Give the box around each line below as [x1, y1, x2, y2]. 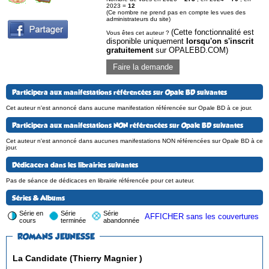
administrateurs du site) [106, 15, 171, 22]
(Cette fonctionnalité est [171, 27, 254, 37]
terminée [61, 216, 86, 224]
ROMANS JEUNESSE [17, 231, 95, 241]
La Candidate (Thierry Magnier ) [70, 253, 143, 263]
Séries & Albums [12, 193, 65, 202]
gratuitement [106, 45, 153, 55]
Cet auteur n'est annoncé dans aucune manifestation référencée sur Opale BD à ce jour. [6, 104, 252, 111]
